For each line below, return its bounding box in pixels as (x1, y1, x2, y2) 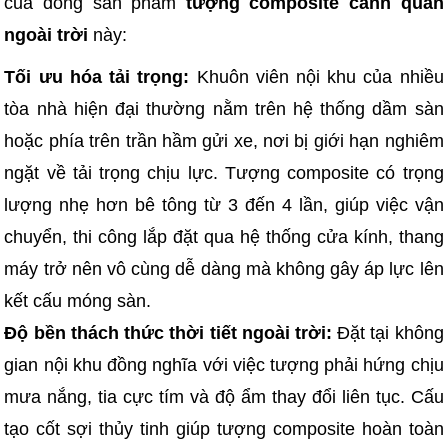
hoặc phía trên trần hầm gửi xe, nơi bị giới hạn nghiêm (4, 131, 444, 152)
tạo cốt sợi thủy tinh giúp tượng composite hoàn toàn (4, 419, 444, 440)
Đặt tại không (331, 323, 444, 344)
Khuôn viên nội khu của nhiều (189, 67, 444, 88)
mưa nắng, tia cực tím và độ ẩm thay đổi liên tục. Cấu (4, 387, 444, 408)
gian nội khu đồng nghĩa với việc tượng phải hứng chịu (4, 355, 444, 376)
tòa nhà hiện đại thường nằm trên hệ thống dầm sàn (4, 99, 444, 120)
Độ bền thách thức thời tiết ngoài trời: (4, 323, 332, 344)
